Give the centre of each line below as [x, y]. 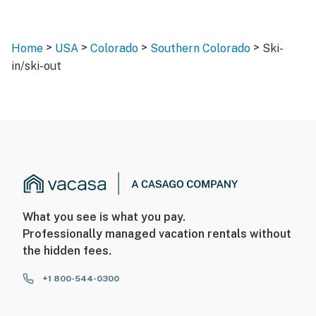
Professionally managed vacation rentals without [157, 234]
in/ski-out [36, 66]
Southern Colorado [200, 48]
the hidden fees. [67, 251]
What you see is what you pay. [104, 217]
